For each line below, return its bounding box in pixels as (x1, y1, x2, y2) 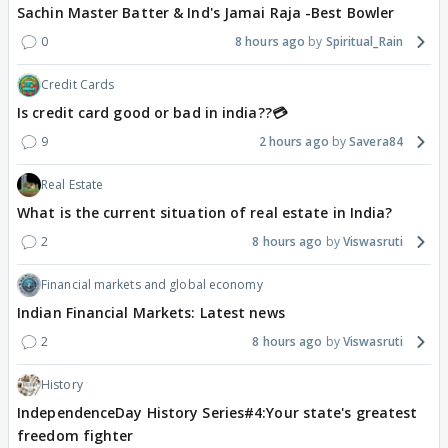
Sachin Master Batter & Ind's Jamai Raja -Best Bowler (17, 3, 395, 23)
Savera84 (349, 133, 403, 151)
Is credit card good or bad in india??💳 (17, 103, 287, 123)
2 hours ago (258, 133, 329, 151)
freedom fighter (17, 426, 134, 446)
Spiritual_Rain (325, 33, 403, 51)
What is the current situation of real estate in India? (17, 203, 393, 223)
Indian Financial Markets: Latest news (17, 303, 285, 323)
